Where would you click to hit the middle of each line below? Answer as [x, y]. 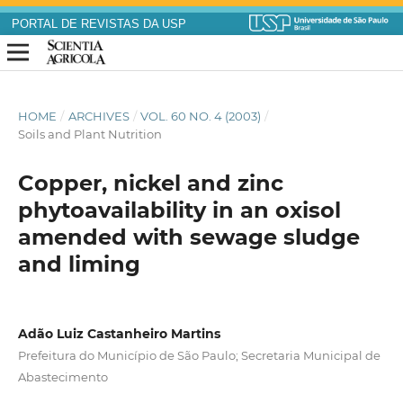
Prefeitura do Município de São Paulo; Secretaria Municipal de [199, 356]
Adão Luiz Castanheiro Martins [119, 334]
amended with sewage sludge [188, 237]
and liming [79, 264]
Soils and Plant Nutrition [90, 134]
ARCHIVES [99, 116]
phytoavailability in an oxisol [179, 210]
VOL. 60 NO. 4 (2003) [201, 116]
